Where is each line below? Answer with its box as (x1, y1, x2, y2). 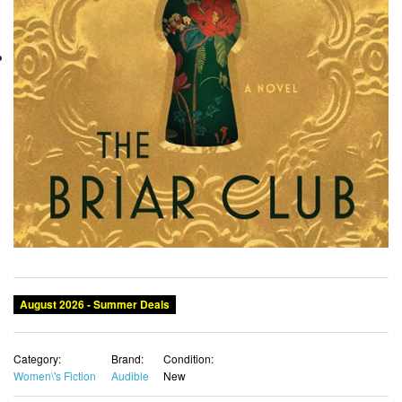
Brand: (110, 350, 144, 366)
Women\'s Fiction (13, 367, 96, 383)
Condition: (163, 350, 214, 366)
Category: (13, 350, 61, 366)
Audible (110, 367, 149, 383)
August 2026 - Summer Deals (14, 295, 175, 312)
